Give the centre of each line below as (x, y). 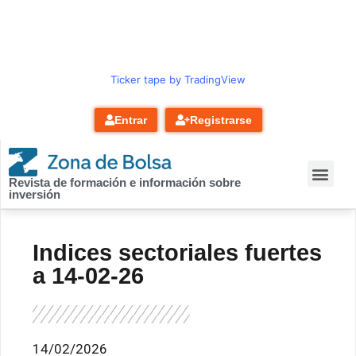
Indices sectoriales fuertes (177, 252)
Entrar (130, 120)
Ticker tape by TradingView (178, 79)
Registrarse (221, 120)
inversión (35, 194)
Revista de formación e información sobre (125, 182)
